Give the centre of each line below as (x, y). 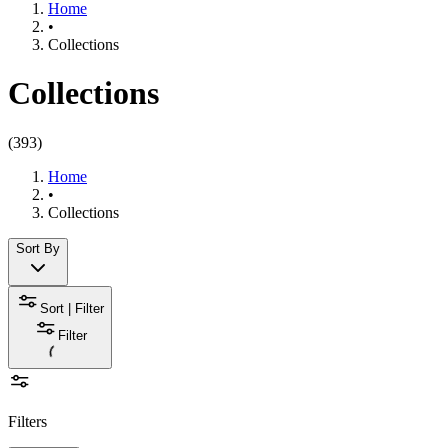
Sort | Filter (72, 308)
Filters (27, 421)
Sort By (38, 248)
